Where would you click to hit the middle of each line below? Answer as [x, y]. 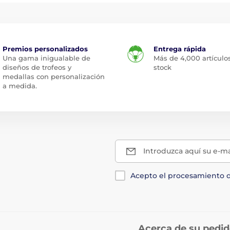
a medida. [20, 86]
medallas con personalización [53, 76]
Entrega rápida [180, 49]
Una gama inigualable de [46, 58]
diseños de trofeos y [37, 67]
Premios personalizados [45, 49]
